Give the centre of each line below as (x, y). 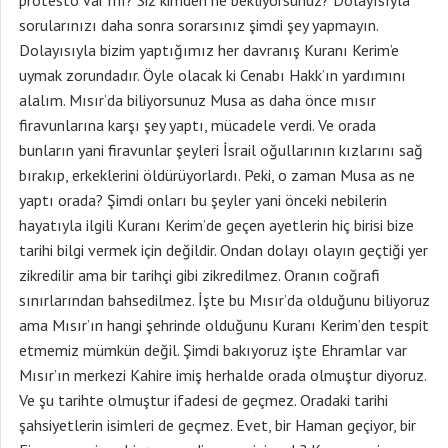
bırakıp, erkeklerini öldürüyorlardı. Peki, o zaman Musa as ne (217, 175)
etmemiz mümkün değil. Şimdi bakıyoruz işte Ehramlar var (213, 350)
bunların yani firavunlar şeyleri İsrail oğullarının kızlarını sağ (221, 150)
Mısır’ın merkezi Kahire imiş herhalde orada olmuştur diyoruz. (222, 375)
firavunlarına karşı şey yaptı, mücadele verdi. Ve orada (197, 125)
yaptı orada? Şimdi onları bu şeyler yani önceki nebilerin (203, 200)
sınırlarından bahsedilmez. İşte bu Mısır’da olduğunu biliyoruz (224, 300)
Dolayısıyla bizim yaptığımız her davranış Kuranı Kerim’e (209, 50)
